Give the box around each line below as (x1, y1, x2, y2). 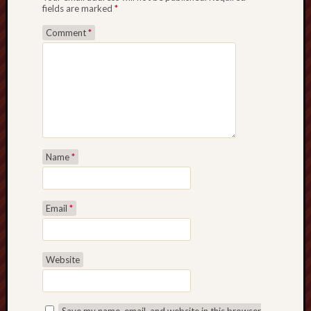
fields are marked (42, 3, 115, 14)
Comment (46, 27, 88, 38)
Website (46, 254, 80, 265)
